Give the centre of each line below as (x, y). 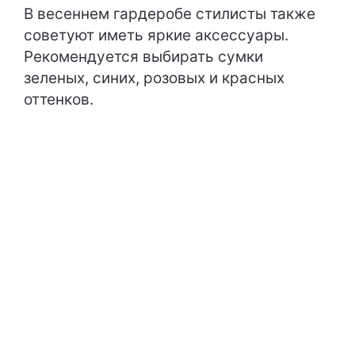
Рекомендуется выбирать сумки (143, 57)
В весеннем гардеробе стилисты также (170, 14)
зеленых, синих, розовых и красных (154, 78)
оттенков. (59, 100)
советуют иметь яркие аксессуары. (156, 36)
